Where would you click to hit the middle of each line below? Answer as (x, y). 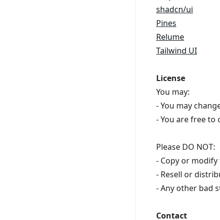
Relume (170, 37)
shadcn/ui (175, 9)
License (171, 78)
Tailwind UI (177, 50)
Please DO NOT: (186, 147)
